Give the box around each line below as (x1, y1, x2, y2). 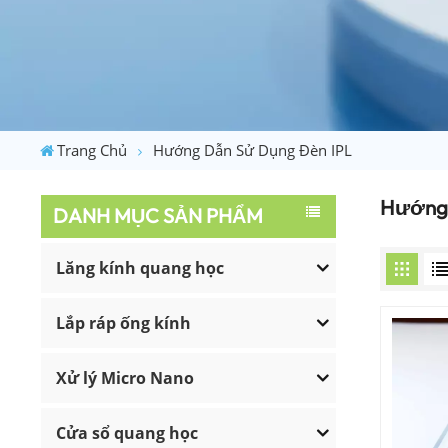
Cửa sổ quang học (56, 421, 199, 444)
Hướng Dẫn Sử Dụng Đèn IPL (153, 139, 353, 160)
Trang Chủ (57, 139, 128, 160)
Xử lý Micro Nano (56, 366, 195, 389)
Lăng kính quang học (56, 256, 225, 279)
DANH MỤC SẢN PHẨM (53, 203, 264, 229)
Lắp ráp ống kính (56, 311, 192, 334)
